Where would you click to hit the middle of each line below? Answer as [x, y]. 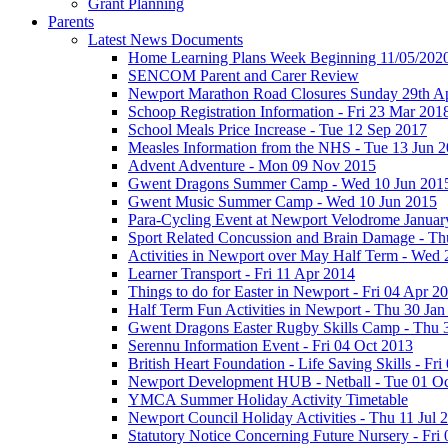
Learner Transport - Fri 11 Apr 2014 [241, 273]
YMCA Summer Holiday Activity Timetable [268, 399]
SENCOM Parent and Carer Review [243, 75]
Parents [71, 21]
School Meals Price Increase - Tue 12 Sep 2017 [277, 129]
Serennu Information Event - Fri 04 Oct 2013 [270, 345]
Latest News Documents [165, 39]
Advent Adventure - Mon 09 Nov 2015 [252, 165]
